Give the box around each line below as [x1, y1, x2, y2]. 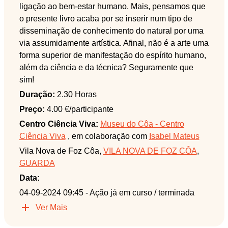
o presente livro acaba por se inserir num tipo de [19, 14, 192, 23]
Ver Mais [35, 203, 67, 212]
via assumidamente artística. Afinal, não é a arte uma [19, 38, 209, 47]
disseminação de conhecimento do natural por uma [19, 26, 204, 35]
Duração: [19, 90, 55, 99]
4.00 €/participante [44, 104, 113, 113]
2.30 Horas [54, 90, 97, 99]
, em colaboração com [65, 131, 149, 140]
